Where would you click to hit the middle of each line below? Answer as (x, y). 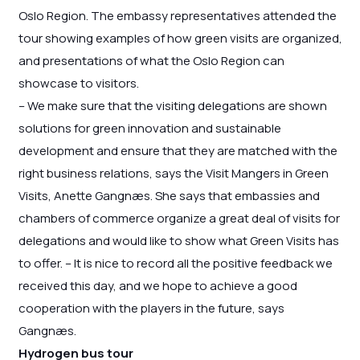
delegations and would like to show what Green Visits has (178, 241)
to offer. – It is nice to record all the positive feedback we (175, 264)
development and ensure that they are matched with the (178, 151)
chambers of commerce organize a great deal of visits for (179, 219)
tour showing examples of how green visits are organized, (180, 39)
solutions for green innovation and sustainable (149, 129)
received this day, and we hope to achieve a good (157, 286)
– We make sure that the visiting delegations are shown (172, 106)
